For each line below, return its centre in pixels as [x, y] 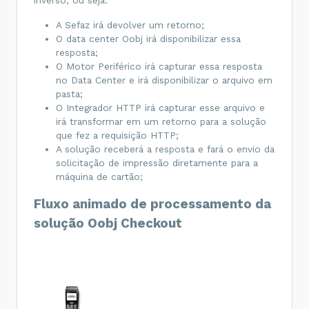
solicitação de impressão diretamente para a [157, 162]
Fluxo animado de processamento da [152, 204]
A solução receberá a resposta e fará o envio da [165, 149]
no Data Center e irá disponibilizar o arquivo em [164, 80]
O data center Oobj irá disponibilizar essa [148, 38]
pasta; [69, 93]
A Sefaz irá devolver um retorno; [130, 24]
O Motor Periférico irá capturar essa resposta [159, 66]
